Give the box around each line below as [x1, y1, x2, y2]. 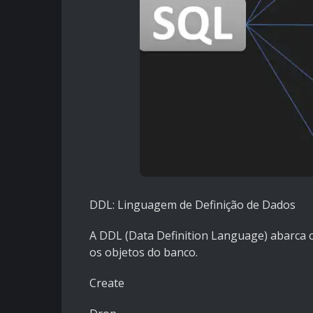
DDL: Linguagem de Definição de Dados [89, 197, 296, 213]
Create [89, 275, 124, 291]
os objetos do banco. [89, 245, 198, 261]
